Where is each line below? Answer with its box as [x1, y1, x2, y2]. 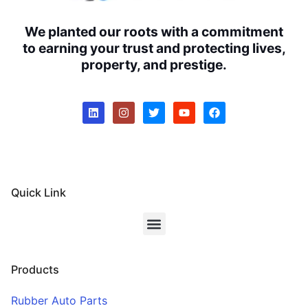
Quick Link [11, 186, 66, 200]
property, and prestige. [81, 56, 227, 74]
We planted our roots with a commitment [25, 23, 283, 41]
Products [11, 263, 59, 277]
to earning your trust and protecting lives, [22, 40, 286, 57]
